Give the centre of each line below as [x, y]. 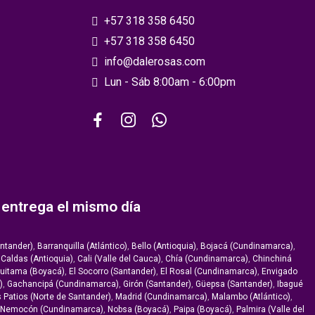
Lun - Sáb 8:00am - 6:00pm [170, 82]
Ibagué [290, 284]
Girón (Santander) [157, 284]
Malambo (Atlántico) [251, 297]
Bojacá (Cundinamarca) [247, 246]
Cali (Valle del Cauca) [119, 259]
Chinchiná [272, 259]
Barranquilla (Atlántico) [82, 246]
